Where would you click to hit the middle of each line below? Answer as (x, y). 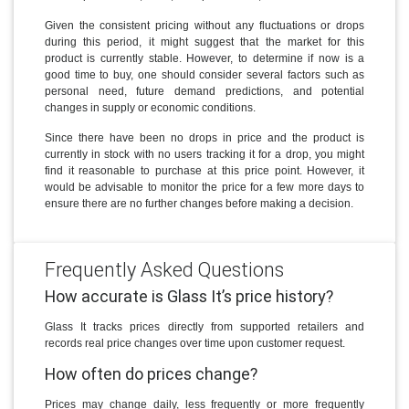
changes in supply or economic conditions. (150, 107)
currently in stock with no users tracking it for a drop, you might (204, 154)
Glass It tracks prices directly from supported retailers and (204, 326)
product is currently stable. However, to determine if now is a (204, 58)
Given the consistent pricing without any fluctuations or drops (204, 25)
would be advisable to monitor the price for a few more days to (204, 187)
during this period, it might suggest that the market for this (204, 42)
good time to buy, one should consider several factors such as (204, 74)
